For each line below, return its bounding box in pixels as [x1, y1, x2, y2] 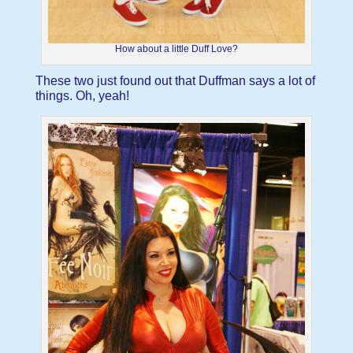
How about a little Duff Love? [114, 43, 238, 54]
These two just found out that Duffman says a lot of [35, 73, 315, 87]
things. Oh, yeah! [35, 88, 129, 102]
